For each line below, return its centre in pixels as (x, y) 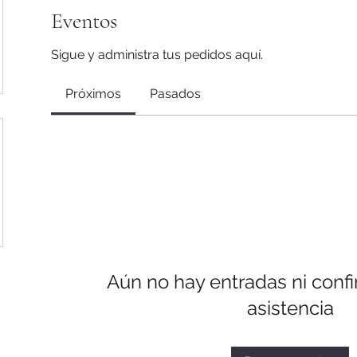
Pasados (175, 93)
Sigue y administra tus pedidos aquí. (157, 54)
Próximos (93, 93)
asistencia (290, 308)
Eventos (84, 20)
